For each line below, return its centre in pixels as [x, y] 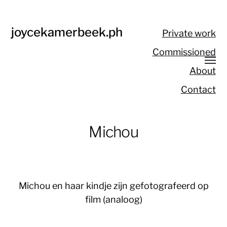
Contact [198, 89]
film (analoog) [113, 199]
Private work [189, 33]
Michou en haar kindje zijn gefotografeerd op [113, 186]
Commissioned [184, 52]
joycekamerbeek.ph [67, 32]
